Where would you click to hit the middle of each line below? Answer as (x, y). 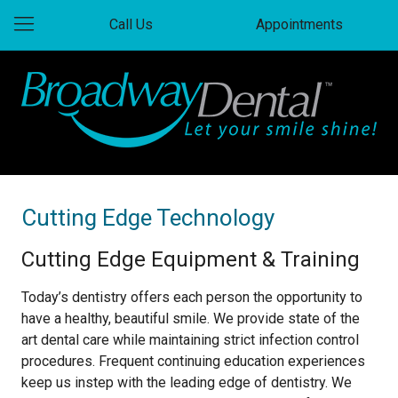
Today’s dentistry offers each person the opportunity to (192, 297)
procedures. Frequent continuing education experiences (193, 361)
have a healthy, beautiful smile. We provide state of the (191, 318)
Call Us (131, 24)
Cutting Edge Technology (148, 218)
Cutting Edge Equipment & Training (191, 259)
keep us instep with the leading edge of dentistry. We (187, 382)
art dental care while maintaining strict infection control (190, 340)
